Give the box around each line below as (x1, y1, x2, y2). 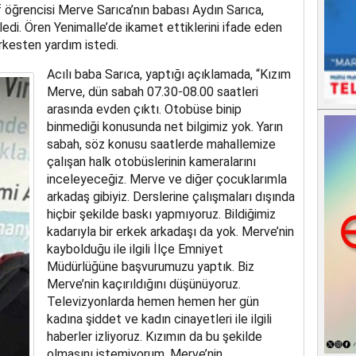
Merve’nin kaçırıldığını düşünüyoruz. (46, 277, 241, 292)
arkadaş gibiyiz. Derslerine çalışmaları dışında (46, 189, 295, 205)
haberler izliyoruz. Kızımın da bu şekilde (46, 329, 262, 345)
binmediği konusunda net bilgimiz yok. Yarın (46, 119, 283, 135)
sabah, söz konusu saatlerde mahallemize (46, 137, 276, 153)
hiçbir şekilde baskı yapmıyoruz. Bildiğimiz (46, 207, 276, 222)
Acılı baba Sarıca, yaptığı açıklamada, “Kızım (46, 67, 291, 83)
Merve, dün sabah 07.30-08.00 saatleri (46, 84, 258, 100)
